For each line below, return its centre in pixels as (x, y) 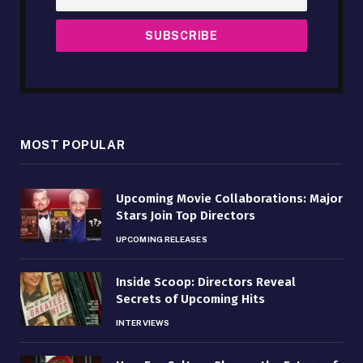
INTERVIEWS (143, 322)
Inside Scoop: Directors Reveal (206, 282)
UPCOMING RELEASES (162, 239)
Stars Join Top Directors (186, 215)
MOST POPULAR (73, 144)
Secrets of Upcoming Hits (190, 299)
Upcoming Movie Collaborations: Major (229, 198)
